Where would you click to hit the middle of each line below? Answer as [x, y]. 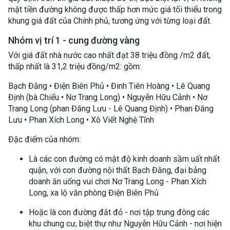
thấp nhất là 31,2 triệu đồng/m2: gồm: [75, 66]
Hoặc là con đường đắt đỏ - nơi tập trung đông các [119, 212]
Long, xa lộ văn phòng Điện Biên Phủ [94, 193]
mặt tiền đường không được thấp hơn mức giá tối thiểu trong [115, 9]
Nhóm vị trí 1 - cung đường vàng [74, 40]
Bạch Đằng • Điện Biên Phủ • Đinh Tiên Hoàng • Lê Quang [109, 86]
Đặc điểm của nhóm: [44, 139]
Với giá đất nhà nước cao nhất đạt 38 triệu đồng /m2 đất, [109, 55]
